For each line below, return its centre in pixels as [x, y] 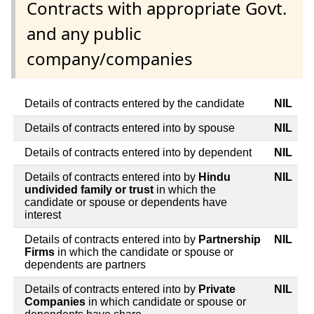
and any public [84, 34]
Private [217, 289]
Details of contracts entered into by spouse [130, 128]
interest [43, 215]
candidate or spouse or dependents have [126, 203]
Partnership [230, 240]
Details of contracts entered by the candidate [135, 104]
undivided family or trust [89, 190]
